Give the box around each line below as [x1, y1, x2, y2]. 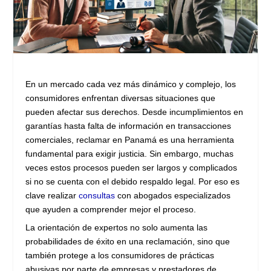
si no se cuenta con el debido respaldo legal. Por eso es [25, 177, 240, 187]
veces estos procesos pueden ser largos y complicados [25, 163, 238, 173]
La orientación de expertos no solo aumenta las [25, 223, 208, 233]
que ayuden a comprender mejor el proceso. [25, 204, 197, 215]
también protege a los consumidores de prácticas [25, 250, 215, 261]
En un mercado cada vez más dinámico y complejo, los [25, 79, 237, 90]
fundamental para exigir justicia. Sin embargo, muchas [25, 149, 234, 159]
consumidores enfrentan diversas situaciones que [25, 93, 216, 103]
